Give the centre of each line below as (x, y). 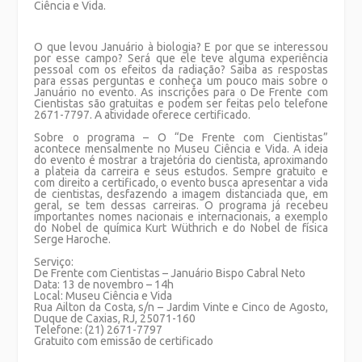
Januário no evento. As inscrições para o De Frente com (181, 92)
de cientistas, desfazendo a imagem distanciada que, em (181, 194)
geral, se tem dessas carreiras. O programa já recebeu (181, 205)
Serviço (53, 261)
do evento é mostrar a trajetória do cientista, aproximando (181, 160)
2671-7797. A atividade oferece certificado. (143, 114)
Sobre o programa (89, 137)
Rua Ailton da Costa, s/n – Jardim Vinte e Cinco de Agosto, (181, 307)
